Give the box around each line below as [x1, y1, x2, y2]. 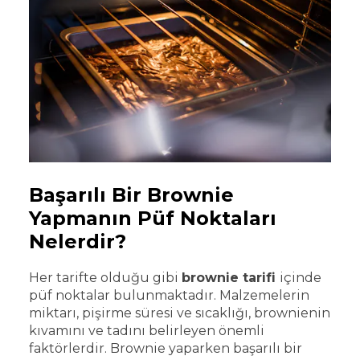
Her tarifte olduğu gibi [29, 269, 182, 285]
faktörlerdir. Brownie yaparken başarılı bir [29, 340, 302, 356]
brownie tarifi [182, 269, 280, 285]
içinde [280, 269, 321, 285]
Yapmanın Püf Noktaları [29, 206, 276, 230]
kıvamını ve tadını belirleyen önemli [29, 322, 264, 338]
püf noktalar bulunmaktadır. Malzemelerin [29, 287, 309, 303]
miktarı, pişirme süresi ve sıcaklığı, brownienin [29, 305, 330, 321]
